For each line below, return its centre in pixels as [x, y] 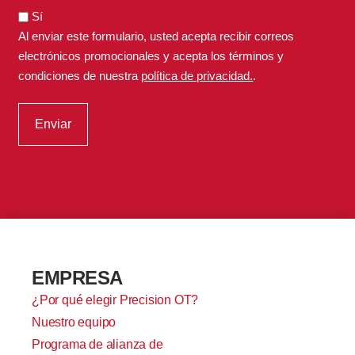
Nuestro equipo [74, 322]
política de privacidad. [197, 75]
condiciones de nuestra [80, 75]
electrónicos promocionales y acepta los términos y [151, 55]
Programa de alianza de [97, 344]
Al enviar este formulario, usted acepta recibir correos [157, 36]
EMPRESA [77, 277]
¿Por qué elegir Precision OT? [115, 300]
